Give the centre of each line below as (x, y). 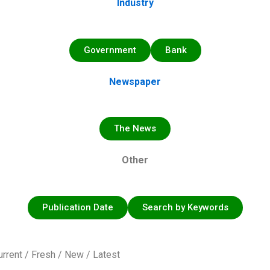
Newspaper (135, 81)
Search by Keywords (185, 207)
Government (110, 50)
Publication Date (77, 207)
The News (135, 129)
